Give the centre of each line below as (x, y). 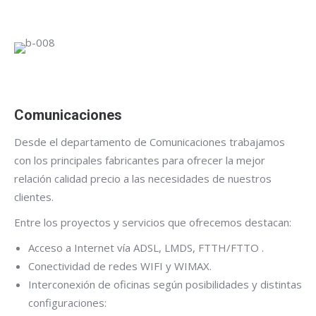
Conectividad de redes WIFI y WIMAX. (120, 266)
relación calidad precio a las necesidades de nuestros (143, 178)
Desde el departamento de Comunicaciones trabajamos (150, 141)
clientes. (34, 196)
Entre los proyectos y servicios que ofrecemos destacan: (153, 222)
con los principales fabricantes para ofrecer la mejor (140, 160)
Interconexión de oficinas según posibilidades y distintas (165, 284)
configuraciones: (67, 302)
